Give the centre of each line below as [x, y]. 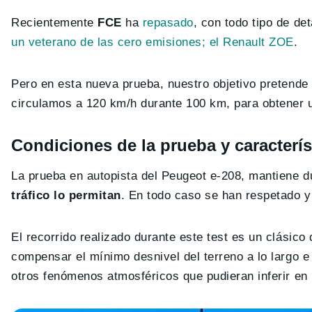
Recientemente [55, 23]
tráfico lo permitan [66, 196]
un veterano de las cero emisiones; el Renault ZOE [153, 42]
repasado [168, 23]
